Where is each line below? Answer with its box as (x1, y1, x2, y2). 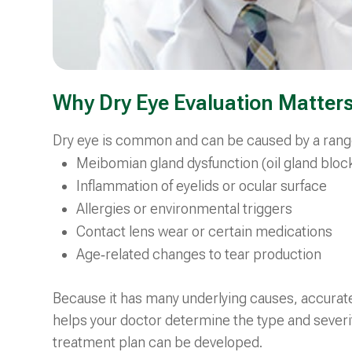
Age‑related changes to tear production (76, 245, 322, 262)
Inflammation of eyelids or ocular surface (76, 177, 328, 194)
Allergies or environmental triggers (76, 200, 293, 217)
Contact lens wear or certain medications (76, 222, 333, 240)
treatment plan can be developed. (53, 333, 263, 350)
